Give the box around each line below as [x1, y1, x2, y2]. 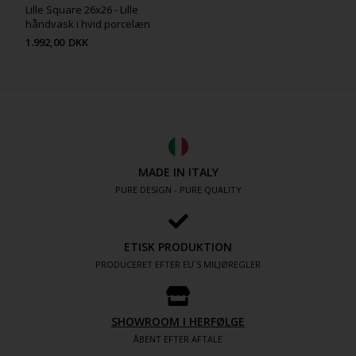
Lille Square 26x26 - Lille [25, 2, 139, 17]
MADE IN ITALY [137, 164, 219, 180]
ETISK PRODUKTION [124, 238, 232, 254]
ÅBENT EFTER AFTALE [133, 332, 222, 345]
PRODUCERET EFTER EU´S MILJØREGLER [95, 257, 261, 270]
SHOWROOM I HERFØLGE [111, 313, 245, 329]
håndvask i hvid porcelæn [25, 17, 151, 32]
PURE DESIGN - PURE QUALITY [114, 183, 242, 195]
